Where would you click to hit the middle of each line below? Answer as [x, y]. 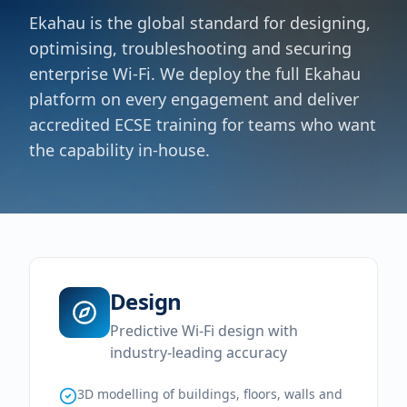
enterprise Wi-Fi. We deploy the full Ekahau [195, 74]
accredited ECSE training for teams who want [203, 124]
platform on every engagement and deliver [194, 99]
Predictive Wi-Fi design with [204, 331]
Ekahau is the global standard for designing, [200, 23]
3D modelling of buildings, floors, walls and [210, 394]
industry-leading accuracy [199, 352]
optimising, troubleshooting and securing [190, 48]
